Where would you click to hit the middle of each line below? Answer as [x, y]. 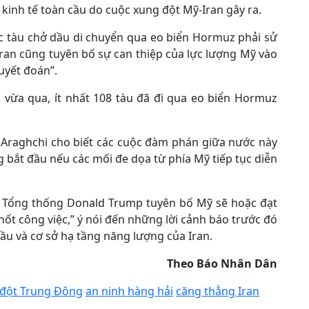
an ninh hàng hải [129, 291]
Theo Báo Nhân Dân [222, 263]
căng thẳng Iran [218, 291]
